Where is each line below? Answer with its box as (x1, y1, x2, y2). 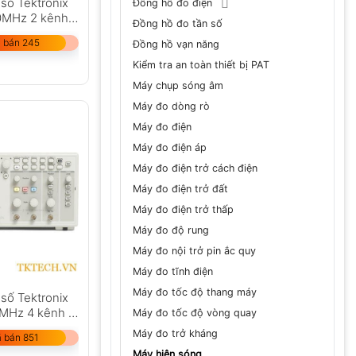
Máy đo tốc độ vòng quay (133, 306, 257, 319)
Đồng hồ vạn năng (133, 37, 219, 50)
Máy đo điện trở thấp (133, 203, 234, 215)
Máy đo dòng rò (133, 99, 210, 112)
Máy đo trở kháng (133, 327, 218, 339)
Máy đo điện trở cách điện (133, 161, 257, 174)
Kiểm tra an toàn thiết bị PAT (133, 58, 269, 71)
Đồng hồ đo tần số (133, 17, 222, 29)
